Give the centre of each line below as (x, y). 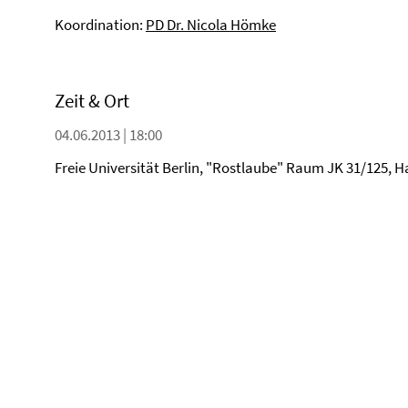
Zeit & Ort (92, 101)
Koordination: (100, 25)
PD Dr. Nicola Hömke (211, 25)
